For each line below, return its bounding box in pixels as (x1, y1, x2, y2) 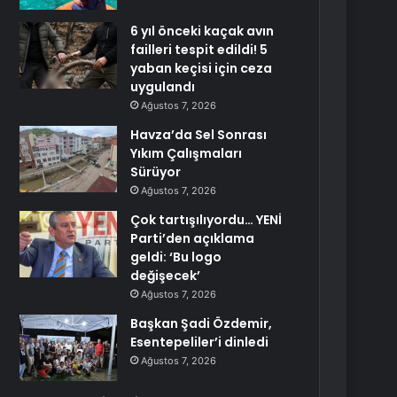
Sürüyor (130, 163, 182, 181)
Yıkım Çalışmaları (130, 144, 243, 162)
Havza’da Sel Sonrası (130, 126, 268, 144)
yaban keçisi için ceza (130, 59, 273, 77)
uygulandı (130, 78, 196, 96)
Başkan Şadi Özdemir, (130, 315, 273, 332)
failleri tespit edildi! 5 (130, 41, 269, 58)
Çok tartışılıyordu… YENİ (130, 211, 283, 229)
